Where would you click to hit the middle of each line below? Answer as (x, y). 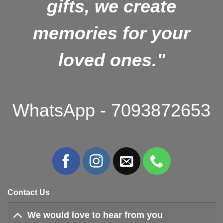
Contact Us (29, 192)
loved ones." (111, 60)
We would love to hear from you (95, 215)
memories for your (111, 33)
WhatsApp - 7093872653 (111, 111)
